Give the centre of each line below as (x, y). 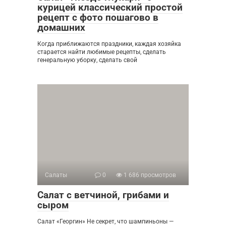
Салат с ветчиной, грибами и (103, 195)
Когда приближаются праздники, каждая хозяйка (109, 44)
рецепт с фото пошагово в (98, 18)
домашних (61, 28)
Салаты (56, 175)
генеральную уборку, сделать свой (87, 60)
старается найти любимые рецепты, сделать (102, 52)
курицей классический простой (110, 8)
